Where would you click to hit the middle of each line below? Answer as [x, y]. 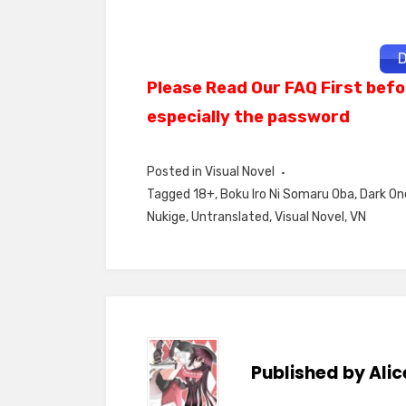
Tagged [170, 194]
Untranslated [230, 217]
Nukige [166, 217]
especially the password [248, 117]
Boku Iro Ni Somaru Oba [287, 194]
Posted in [176, 172]
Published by [310, 373]
